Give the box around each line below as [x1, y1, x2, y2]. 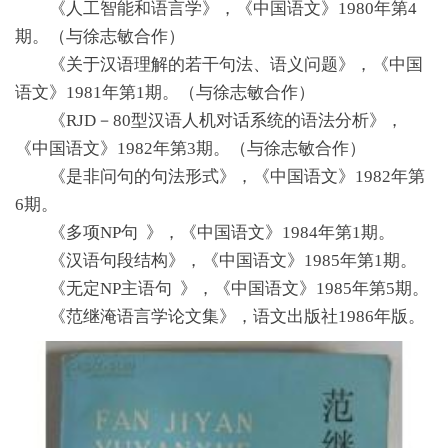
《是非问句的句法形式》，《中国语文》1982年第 [49, 166, 425, 186]
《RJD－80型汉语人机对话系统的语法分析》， [49, 110, 403, 130]
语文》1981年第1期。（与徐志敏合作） [15, 82, 315, 102]
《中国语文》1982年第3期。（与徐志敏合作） [15, 138, 366, 158]
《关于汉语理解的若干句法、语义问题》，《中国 [49, 54, 423, 74]
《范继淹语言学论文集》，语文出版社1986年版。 [49, 306, 425, 326]
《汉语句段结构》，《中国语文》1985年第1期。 [49, 250, 417, 270]
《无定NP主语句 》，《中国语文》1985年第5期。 [49, 278, 429, 298]
